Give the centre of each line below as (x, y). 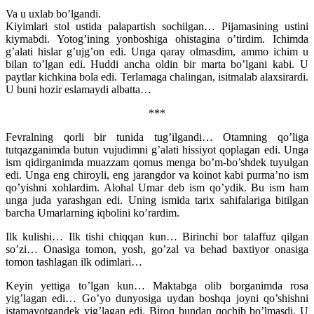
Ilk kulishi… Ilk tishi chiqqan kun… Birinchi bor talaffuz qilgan (157, 236)
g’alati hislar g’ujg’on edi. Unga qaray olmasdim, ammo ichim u (157, 51)
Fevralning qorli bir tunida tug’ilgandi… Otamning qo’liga (157, 137)
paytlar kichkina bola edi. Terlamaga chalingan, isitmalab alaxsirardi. (157, 76)
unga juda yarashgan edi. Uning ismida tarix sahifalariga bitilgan (157, 200)
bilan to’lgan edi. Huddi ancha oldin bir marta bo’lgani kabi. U (157, 64)
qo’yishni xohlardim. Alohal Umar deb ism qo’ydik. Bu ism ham (157, 187)
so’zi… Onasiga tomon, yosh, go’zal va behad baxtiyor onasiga (157, 249)
